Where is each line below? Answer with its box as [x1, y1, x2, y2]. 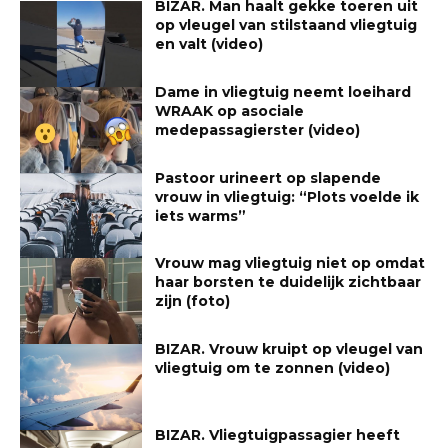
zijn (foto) [155, 292, 231, 311]
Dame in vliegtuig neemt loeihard [155, 82, 412, 101]
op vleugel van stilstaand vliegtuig [155, 16, 418, 35]
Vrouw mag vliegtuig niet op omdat [155, 254, 426, 273]
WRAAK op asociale [155, 101, 305, 120]
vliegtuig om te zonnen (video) [155, 358, 391, 377]
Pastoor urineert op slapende [155, 168, 382, 187]
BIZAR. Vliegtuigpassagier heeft [155, 425, 401, 444]
